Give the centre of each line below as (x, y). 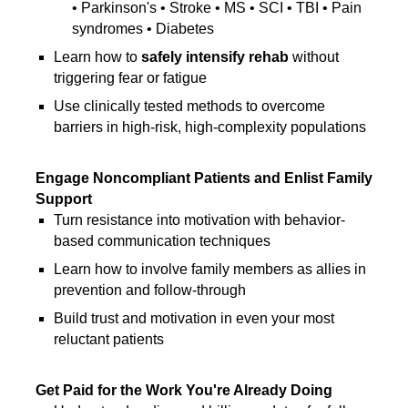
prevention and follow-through (150, 290)
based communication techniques (162, 241)
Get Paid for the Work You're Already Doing (184, 390)
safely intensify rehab (215, 57)
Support (64, 199)
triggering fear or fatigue (130, 78)
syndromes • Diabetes (143, 29)
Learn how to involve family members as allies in (210, 269)
